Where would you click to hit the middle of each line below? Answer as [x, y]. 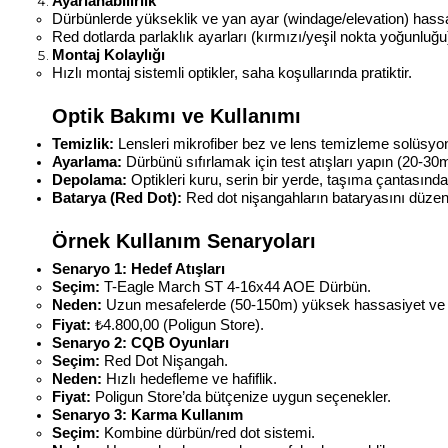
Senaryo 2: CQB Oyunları [140, 343]
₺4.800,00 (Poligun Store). [177, 325]
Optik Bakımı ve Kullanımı [176, 116]
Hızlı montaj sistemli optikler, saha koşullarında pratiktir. [232, 73]
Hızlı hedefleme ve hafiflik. [189, 379]
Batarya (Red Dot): [117, 198]
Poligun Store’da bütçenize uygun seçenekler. [241, 397]
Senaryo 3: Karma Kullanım [147, 415]
